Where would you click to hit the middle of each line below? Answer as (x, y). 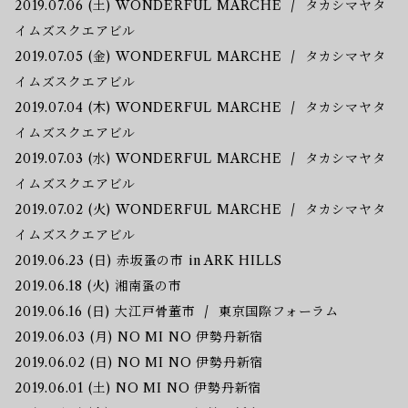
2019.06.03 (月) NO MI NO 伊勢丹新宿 (139, 337)
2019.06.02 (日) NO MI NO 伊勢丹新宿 (139, 362)
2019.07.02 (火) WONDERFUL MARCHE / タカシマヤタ (200, 209)
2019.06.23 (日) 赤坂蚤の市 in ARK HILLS (148, 260)
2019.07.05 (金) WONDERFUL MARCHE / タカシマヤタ (200, 56)
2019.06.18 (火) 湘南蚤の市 (99, 286)
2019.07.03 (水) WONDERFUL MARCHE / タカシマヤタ (200, 158)
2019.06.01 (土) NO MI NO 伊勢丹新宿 (138, 388)
